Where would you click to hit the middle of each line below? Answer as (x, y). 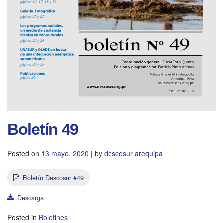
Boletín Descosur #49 (53, 177)
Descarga (31, 197)
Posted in (23, 217)
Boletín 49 (43, 129)
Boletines (53, 217)
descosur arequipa (133, 153)
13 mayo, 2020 (65, 153)
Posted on (24, 153)
